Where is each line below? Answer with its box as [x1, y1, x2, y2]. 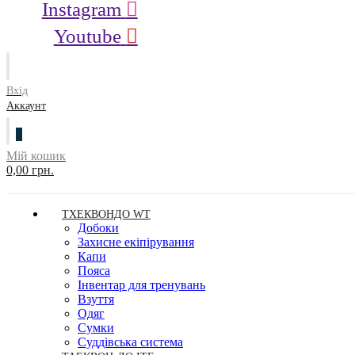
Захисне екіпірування [78, 235, 194, 249]
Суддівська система [78, 335, 183, 349]
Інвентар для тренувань [78, 278, 205, 292]
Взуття [78, 292, 114, 306]
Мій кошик [6, 149, 66, 162]
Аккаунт [6, 100, 46, 112]
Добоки [78, 221, 119, 235]
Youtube [53, 25, 121, 47]
